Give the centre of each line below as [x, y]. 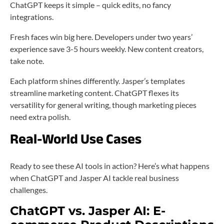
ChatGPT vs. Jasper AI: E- [88, 210]
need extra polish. [40, 116]
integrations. [32, 16]
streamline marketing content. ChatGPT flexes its [94, 92]
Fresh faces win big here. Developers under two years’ [101, 36]
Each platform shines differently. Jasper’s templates [97, 80]
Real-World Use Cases [76, 139]
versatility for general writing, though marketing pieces [103, 104]
